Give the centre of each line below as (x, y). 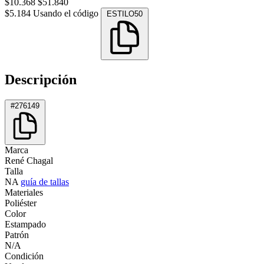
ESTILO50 (125, 14)
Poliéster (21, 203)
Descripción (41, 79)
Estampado (25, 224)
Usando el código (67, 13)
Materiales (24, 192)
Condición (24, 256)
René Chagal (29, 160)
